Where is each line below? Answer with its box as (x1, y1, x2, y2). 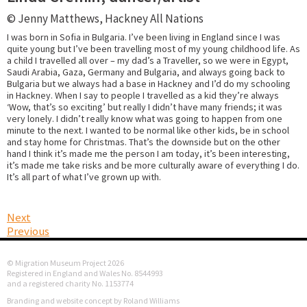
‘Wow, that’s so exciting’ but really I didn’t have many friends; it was (7, 101, 282, 114)
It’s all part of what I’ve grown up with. (7, 171, 161, 184)
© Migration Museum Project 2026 (7, 258, 124, 269)
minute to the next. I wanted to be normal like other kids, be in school (7, 124, 289, 137)
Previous (7, 223, 49, 239)
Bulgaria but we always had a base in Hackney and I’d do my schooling (7, 77, 291, 90)
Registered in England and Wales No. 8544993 (7, 268, 163, 279)
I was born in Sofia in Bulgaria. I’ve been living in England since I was (7, 31, 280, 44)
